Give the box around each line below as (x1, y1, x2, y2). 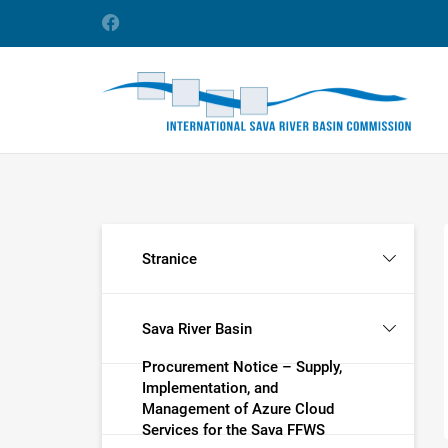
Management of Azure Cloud (142, 399, 334, 418)
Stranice (142, 249, 197, 268)
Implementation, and (142, 378, 278, 397)
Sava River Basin (142, 319, 252, 338)
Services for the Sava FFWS (142, 420, 325, 439)
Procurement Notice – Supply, (142, 357, 342, 376)
